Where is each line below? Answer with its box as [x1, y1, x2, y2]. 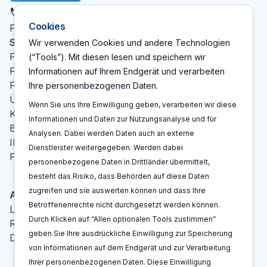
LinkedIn [121, 21, 159, 33]
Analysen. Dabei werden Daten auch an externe [29, 129, 194, 138]
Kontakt [10, 108, 44, 120]
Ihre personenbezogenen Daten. [29, 80, 158, 91]
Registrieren [10, 218, 63, 229]
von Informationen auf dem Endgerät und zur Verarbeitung [29, 243, 231, 252]
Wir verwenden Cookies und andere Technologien [29, 38, 230, 48]
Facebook [178, 21, 223, 33]
